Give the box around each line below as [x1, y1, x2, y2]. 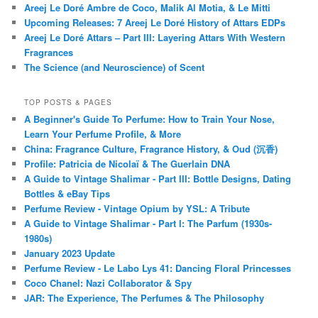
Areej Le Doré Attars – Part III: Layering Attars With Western [24, 30, 286, 44]
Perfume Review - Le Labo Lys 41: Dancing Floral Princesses [24, 261, 292, 275]
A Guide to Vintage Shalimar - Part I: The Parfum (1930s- [24, 216, 273, 231]
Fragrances [24, 45, 74, 59]
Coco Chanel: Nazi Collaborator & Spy [24, 276, 192, 290]
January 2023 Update [24, 246, 116, 261]
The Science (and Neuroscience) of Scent [24, 60, 205, 74]
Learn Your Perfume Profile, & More [24, 127, 182, 141]
